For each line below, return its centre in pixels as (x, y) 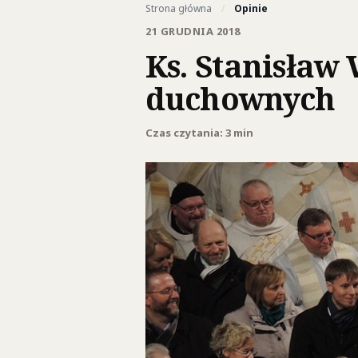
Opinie (251, 8)
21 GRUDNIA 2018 (193, 31)
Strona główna (179, 8)
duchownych (241, 98)
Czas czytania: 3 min (199, 133)
